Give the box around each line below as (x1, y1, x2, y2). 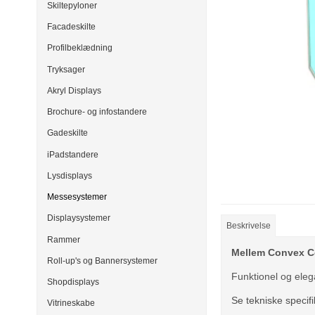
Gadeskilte (47, 128, 88, 139)
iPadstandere (47, 149, 98, 160)
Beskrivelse (226, 220, 271, 231)
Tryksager (47, 64, 85, 75)
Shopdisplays (47, 277, 99, 288)
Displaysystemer (47, 213, 110, 224)
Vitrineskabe (47, 298, 95, 309)
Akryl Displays (47, 85, 101, 96)
